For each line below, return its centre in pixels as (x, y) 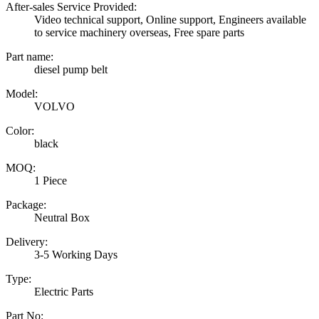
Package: (26, 205)
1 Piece (51, 181)
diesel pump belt (71, 70)
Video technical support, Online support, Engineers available (170, 20)
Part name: (30, 57)
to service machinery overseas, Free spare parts (139, 33)
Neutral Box (62, 218)
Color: (20, 131)
